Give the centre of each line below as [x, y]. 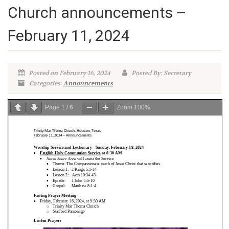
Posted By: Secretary [161, 73]
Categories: [45, 83]
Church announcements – [97, 13]
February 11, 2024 [69, 36]
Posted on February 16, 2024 [69, 73]
